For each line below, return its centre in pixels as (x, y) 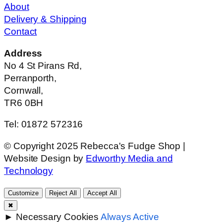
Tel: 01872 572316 (46, 124)
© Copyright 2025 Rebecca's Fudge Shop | (95, 146)
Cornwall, (24, 90)
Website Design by (45, 158)
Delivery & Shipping (46, 19)
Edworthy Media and (129, 158)
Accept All (102, 193)
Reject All (63, 193)
